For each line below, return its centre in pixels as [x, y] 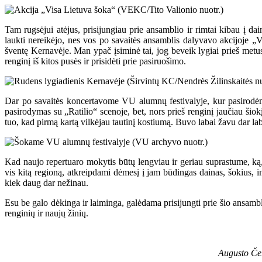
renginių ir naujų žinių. [46, 213]
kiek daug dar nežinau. [46, 183]
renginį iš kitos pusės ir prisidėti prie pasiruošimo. [95, 61]
